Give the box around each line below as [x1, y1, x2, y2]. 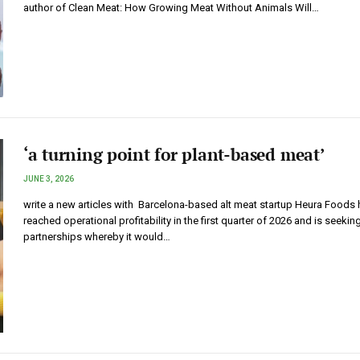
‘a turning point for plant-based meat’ [22, 143, 325, 166]
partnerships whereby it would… [22, 231, 170, 243]
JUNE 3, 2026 [22, 174, 74, 184]
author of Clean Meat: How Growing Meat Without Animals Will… [22, 2, 319, 14]
